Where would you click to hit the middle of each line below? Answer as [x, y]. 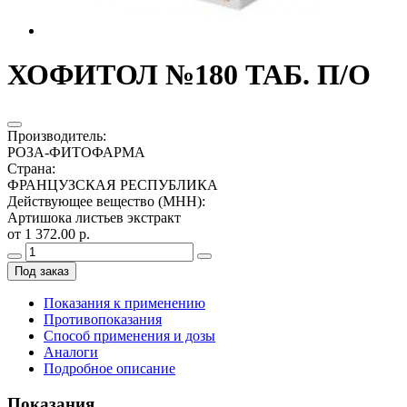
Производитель [55, 135]
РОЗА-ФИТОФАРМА [76, 152]
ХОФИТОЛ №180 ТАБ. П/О [189, 75]
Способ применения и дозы [129, 335]
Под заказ [42, 271]
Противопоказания [103, 319]
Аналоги [71, 352]
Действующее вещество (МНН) [104, 201]
